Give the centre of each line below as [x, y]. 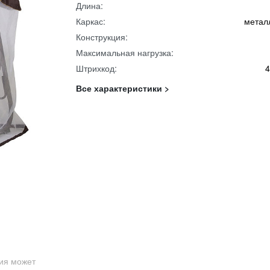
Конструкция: [102, 37]
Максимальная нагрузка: [125, 52]
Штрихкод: [96, 68]
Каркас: [91, 21]
